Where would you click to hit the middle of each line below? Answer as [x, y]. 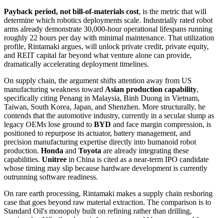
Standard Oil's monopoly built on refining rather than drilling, [98, 211]
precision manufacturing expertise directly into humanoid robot [100, 142]
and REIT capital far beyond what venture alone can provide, [98, 55]
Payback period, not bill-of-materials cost [71, 11]
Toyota [90, 150]
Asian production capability [151, 89]
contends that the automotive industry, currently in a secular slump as [109, 115]
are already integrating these [145, 150]
